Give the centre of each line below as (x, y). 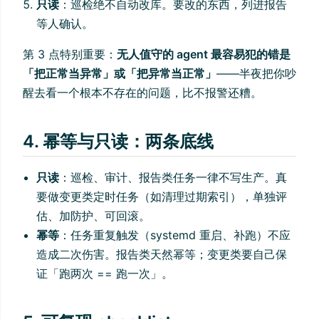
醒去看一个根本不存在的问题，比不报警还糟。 (142, 93)
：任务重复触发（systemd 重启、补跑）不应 (175, 235)
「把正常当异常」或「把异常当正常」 (120, 74)
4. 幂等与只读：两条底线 (118, 142)
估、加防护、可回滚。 (94, 216)
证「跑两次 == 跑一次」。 (105, 274)
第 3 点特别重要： (70, 54)
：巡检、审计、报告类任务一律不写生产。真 (173, 178)
